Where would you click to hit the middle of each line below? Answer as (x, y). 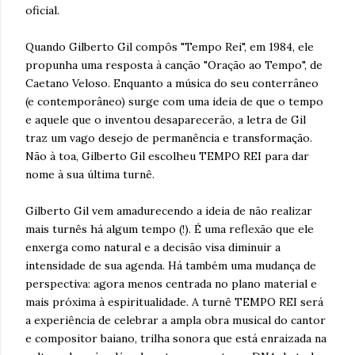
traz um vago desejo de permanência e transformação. (169, 137)
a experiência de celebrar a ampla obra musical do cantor (176, 320)
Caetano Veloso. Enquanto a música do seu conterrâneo (172, 83)
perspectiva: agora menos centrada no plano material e (171, 283)
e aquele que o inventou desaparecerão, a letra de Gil (166, 119)
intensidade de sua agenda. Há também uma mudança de (171, 265)
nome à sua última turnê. (90, 174)
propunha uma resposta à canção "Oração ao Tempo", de (174, 65)
